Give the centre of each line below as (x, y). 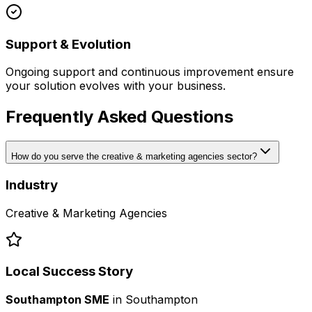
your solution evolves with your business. (116, 86)
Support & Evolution (68, 44)
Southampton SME (57, 300)
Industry (32, 185)
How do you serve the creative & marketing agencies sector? (134, 157)
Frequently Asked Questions (119, 117)
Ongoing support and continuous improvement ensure (150, 72)
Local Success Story (69, 272)
